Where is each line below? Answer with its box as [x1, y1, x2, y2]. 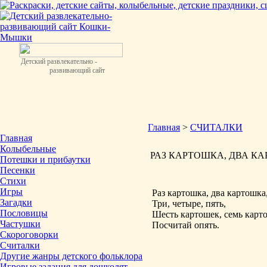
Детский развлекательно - [19, 57, 97, 66]
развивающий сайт [19, 66, 105, 74]
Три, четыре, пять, [152, 198, 226, 209]
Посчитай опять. [152, 220, 219, 230]
